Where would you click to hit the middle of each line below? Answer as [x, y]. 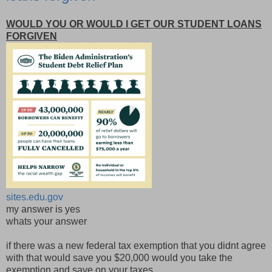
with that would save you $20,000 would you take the [119, 258]
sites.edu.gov [35, 197]
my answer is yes [43, 209]
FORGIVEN [32, 36]
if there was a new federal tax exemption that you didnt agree [136, 246]
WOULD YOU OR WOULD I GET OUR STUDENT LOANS [134, 24]
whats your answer [46, 222]
